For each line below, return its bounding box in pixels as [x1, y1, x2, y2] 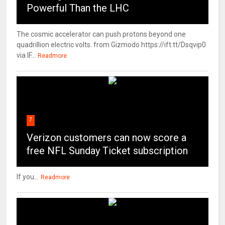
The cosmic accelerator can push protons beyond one [17, 30, 186, 39]
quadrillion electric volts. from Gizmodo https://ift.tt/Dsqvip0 [17, 41, 206, 49]
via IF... [17, 51, 36, 60]
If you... [17, 173, 39, 181]
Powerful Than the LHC [27, 2, 130, 15]
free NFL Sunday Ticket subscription [27, 145, 188, 157]
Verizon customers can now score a [27, 132, 187, 144]
